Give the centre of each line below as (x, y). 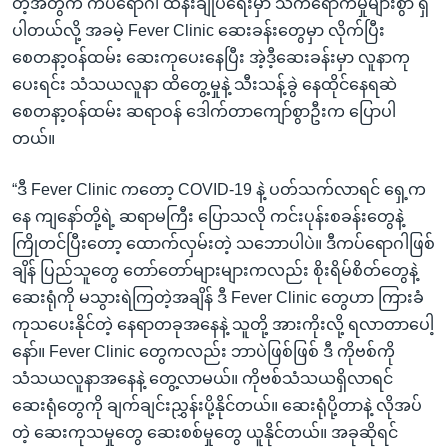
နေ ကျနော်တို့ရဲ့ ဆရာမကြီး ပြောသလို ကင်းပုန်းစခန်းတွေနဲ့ (208, 216)
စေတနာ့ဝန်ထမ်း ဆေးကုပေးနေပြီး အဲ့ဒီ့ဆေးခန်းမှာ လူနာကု (211, 57)
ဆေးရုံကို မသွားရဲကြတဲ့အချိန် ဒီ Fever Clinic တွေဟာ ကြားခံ (218, 297)
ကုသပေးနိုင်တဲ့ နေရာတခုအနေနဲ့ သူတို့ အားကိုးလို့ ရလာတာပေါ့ (223, 324)
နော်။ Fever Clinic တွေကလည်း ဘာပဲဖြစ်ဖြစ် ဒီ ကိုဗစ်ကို (203, 351)
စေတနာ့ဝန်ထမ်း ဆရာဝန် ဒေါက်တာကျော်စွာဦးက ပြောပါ (204, 111)
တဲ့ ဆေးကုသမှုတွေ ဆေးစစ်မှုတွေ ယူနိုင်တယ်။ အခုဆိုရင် (205, 432)
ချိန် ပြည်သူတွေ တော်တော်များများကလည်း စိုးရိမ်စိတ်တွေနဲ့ (215, 270)
